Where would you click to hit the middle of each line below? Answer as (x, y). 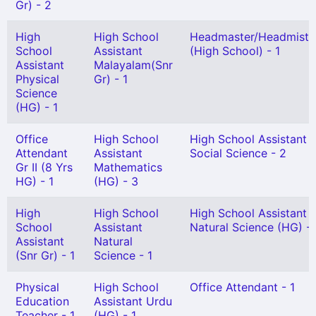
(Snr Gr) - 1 (45, 255)
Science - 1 (123, 255)
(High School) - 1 (235, 51)
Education (42, 301)
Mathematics (128, 167)
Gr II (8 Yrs (44, 167)
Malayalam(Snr (133, 65)
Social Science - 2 (238, 153)
